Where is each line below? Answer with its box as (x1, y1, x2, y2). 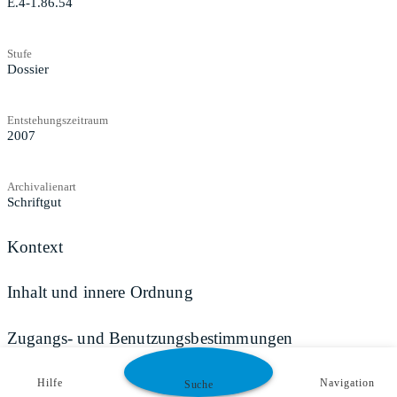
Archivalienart (7, 179, 76, 193)
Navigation (320, 377, 375, 389)
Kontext (7, 237, 64, 256)
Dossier (7, 61, 49, 76)
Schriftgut (7, 194, 61, 209)
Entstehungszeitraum (7, 113, 108, 127)
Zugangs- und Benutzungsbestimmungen (7, 328, 293, 347)
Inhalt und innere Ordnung (7, 283, 193, 302)
